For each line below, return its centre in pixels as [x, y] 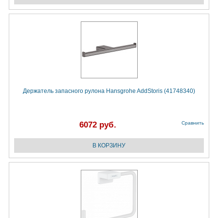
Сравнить [193, 123]
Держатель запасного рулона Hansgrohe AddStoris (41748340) [109, 91]
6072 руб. [98, 125]
